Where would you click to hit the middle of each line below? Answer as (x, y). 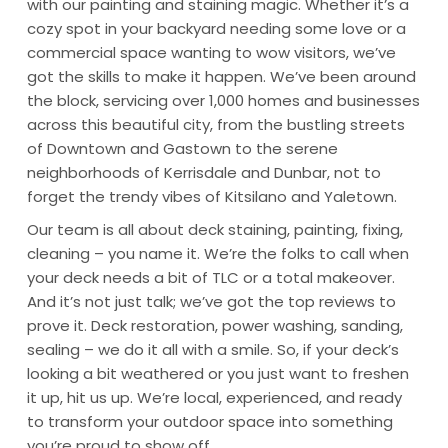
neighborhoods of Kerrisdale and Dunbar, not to (203, 172)
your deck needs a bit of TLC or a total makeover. (210, 278)
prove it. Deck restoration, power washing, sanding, (214, 326)
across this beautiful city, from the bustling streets (215, 124)
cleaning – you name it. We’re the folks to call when (217, 254)
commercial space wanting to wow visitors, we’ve (211, 52)
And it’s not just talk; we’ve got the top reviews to (211, 302)
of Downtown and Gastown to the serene (182, 148)
